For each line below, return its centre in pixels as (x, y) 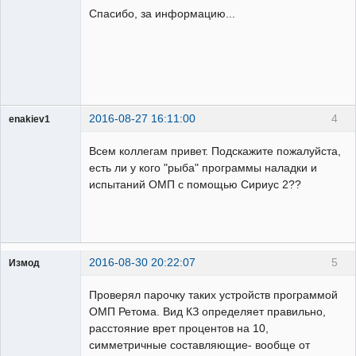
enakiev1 (29, 119)
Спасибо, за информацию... (162, 14)
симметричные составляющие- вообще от (199, 345)
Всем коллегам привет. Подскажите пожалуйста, (215, 151)
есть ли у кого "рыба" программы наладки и (203, 168)
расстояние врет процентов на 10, (179, 329)
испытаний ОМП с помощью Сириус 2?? (195, 185)
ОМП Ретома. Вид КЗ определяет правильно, (207, 312)
